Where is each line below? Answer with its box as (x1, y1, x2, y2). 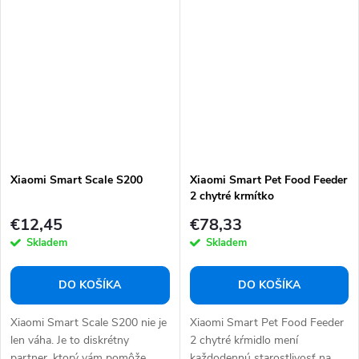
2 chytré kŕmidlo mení (189, 333, 298, 349)
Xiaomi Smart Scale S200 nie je (10, 315, 167, 331)
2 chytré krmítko (189, 188, 274, 204)
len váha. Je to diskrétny (10, 333, 129, 349)
